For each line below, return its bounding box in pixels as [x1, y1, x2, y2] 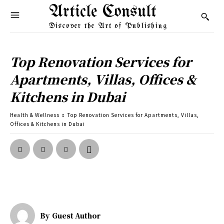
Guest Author [52, 210, 100, 220]
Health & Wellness [10, 111, 59, 118]
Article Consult [48, 3, 156, 21]
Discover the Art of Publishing [48, 22, 167, 30]
